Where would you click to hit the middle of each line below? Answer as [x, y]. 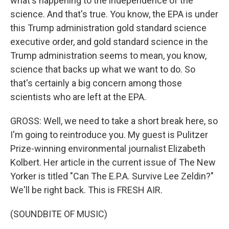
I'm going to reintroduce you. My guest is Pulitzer [109, 135]
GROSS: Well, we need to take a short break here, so [114, 121]
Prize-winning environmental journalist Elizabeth [108, 148]
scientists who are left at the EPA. [78, 97]
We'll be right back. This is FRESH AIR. [86, 190]
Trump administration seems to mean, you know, [108, 55]
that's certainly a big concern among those [96, 83]
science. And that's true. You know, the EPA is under [114, 14]
